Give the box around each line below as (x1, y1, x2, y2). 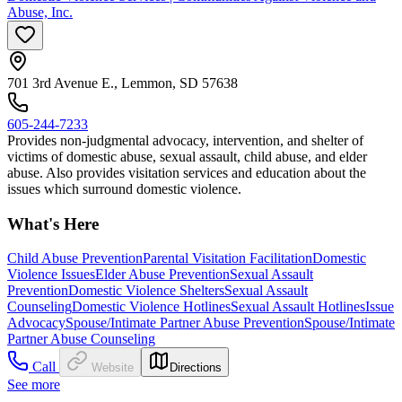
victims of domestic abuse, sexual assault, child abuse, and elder (7, 148, 367, 164)
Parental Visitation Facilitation (143, 250, 312, 267)
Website (92, 361, 134, 375)
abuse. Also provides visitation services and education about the (7, 164, 366, 180)
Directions (170, 361, 222, 375)
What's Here (7, 214, 99, 233)
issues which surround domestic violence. (7, 180, 241, 197)
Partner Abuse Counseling (7, 331, 155, 347)
